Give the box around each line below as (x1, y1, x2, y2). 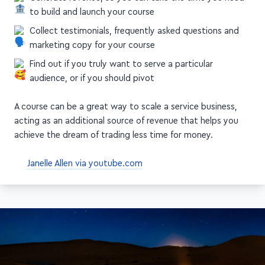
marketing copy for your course (29, 42, 155, 52)
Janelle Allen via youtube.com (27, 169, 143, 179)
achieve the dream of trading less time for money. (14, 132, 213, 142)
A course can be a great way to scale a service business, (14, 104, 237, 114)
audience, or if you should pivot (29, 75, 154, 85)
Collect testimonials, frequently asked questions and (29, 28, 239, 38)
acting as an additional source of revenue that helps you (14, 118, 238, 128)
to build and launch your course (29, 9, 154, 19)
